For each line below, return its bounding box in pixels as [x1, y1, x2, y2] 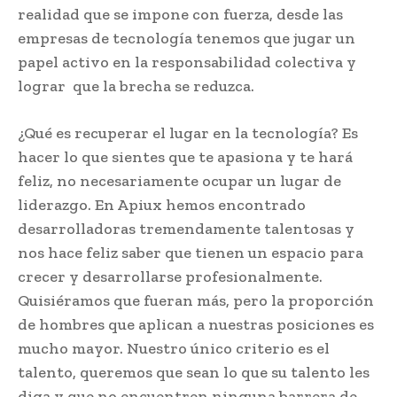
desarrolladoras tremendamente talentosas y [18, 218, 354, 238]
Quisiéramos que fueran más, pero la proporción [18, 290, 374, 310]
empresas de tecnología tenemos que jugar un [18, 27, 355, 48]
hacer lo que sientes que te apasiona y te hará [18, 146, 353, 167]
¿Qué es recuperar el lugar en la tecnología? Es [18, 122, 358, 143]
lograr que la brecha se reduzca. [18, 75, 254, 96]
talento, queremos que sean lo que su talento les [18, 362, 370, 382]
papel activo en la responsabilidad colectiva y [18, 51, 356, 72]
